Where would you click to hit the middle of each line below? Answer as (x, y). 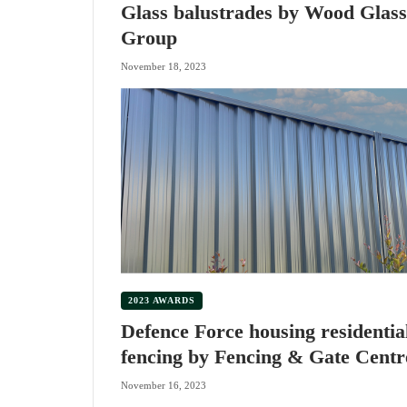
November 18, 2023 (164, 67)
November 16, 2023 (164, 386)
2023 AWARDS (162, 300)
